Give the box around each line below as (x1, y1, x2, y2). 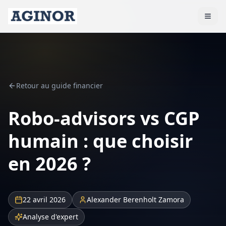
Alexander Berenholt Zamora (87, 195, 184, 204)
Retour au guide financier (16, 81, 103, 90)
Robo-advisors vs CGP (8, 106, 200, 131)
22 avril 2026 (23, 195, 66, 204)
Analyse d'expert (23, 212, 78, 221)
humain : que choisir (8, 129, 193, 153)
